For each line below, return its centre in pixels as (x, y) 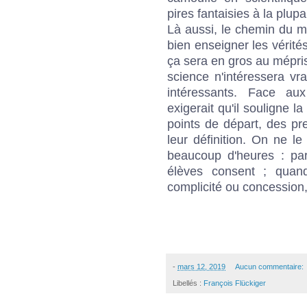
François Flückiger (235, 283)
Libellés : (188, 283)
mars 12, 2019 (201, 266)
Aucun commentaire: (270, 266)
